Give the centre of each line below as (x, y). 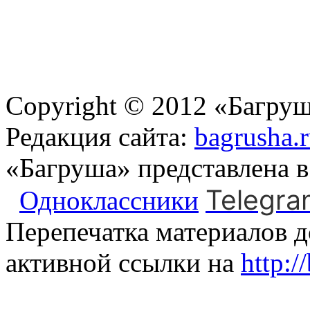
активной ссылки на (123, 262)
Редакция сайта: (100, 136)
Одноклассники (109, 200)
